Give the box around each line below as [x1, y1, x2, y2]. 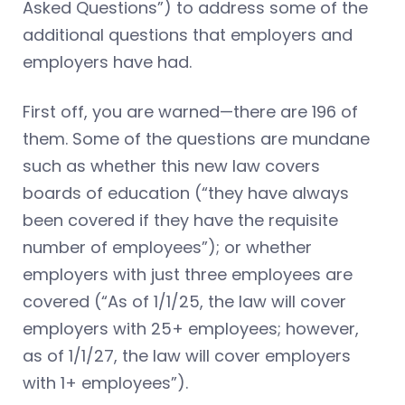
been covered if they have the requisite [23, 208, 338, 231]
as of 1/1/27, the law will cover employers [23, 344, 351, 367]
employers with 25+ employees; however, [23, 316, 359, 340]
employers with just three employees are [23, 262, 353, 286]
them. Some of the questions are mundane [23, 127, 370, 150]
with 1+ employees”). [23, 371, 188, 394]
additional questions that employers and [23, 23, 353, 46]
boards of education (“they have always [23, 181, 349, 204]
